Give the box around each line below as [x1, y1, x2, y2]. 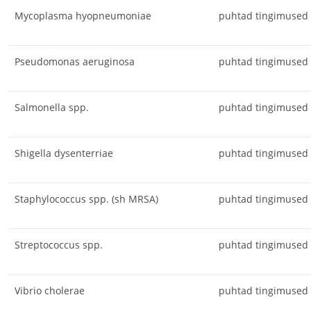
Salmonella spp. [14, 100, 89, 114]
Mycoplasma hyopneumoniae [14, 8, 151, 22]
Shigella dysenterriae [14, 146, 113, 160]
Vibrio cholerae [14, 283, 85, 297]
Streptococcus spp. [14, 237, 103, 251]
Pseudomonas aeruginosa [14, 54, 135, 68]
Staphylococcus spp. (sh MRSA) [14, 192, 158, 205]
